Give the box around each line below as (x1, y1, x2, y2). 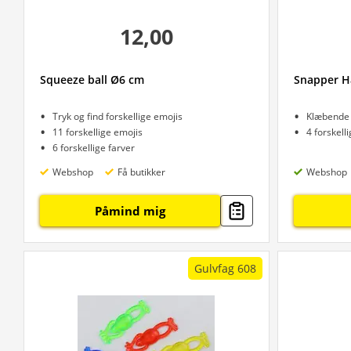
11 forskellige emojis (52, 125, 143, 139)
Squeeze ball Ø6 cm (40, 72, 144, 87)
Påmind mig (94, 203, 165, 219)
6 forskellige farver (52, 141, 135, 154)
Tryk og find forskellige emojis (52, 110, 183, 123)
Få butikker (118, 165, 165, 179)
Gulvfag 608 (194, 261, 256, 276)
